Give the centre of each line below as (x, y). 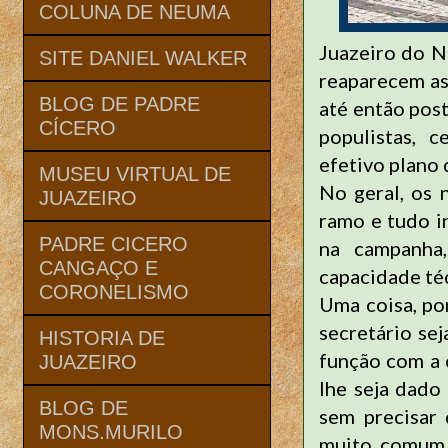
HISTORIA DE (102, 337)
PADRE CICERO (113, 243)
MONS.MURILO (111, 431)
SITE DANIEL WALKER (143, 57)
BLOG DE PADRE (119, 103)
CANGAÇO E (98, 267)
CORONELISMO (114, 291)
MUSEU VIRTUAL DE (135, 173)
